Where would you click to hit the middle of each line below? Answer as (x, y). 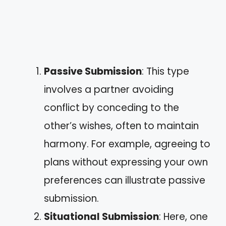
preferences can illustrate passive (125, 180)
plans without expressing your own (126, 162)
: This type (165, 71)
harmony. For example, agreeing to (127, 144)
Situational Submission (101, 217)
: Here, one (183, 217)
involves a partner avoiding (109, 90)
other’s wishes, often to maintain (121, 126)
